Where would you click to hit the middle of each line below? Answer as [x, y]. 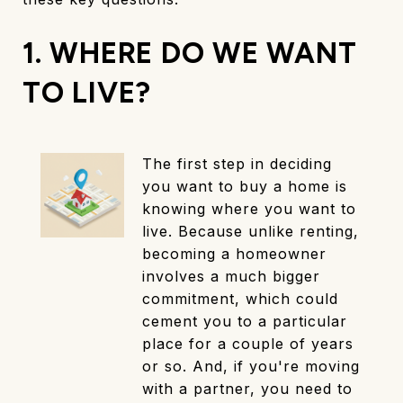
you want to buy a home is [245, 187]
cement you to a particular [245, 322]
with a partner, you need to [248, 389]
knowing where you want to [250, 209]
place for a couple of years [248, 344]
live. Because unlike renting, [251, 232]
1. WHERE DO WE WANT [190, 54]
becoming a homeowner [235, 254]
